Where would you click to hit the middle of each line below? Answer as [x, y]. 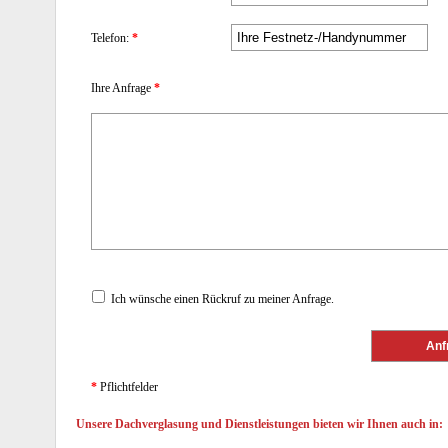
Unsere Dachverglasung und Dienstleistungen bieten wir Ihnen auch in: [259, 424]
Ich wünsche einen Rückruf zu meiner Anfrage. [221, 299]
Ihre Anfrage [122, 88]
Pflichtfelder [127, 387]
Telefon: [111, 38]
